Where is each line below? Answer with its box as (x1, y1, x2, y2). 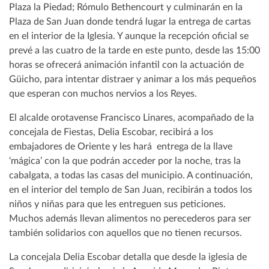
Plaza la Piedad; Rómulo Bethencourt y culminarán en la (9, 2, 243, 12)
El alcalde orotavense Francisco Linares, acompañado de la (9, 112, 254, 122)
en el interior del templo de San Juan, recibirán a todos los (9, 184, 252, 195)
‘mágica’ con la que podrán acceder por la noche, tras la (9, 156, 241, 166)
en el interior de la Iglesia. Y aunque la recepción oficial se (9, 31, 249, 41)
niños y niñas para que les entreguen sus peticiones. (9, 199, 226, 209)
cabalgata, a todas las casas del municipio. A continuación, (9, 170, 253, 180)
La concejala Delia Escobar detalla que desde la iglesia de (9, 252, 247, 262)
